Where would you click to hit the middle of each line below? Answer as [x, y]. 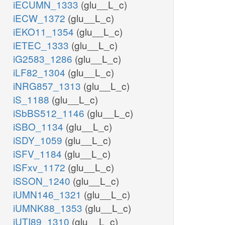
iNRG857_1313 [48, 86]
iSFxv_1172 [40, 167]
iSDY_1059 [39, 140]
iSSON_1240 [43, 181]
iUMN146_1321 [48, 194]
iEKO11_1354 [45, 32]
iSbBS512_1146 [50, 113]
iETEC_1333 [42, 45]
